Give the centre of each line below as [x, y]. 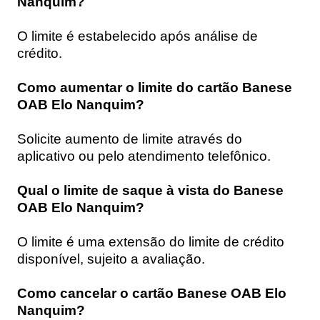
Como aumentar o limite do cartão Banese [155, 87]
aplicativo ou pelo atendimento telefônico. [144, 156]
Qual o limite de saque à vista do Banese [150, 190]
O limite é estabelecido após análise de [137, 36]
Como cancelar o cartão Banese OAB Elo [152, 293]
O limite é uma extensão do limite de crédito [151, 241]
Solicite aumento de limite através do [130, 139]
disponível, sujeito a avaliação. [111, 259]
